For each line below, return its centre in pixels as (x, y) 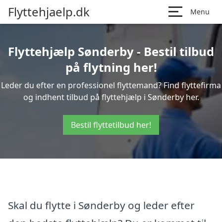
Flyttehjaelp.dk (49, 12)
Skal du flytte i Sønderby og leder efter (101, 205)
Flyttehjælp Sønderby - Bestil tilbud (111, 51)
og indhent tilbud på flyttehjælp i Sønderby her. (111, 97)
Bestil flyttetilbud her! (111, 125)
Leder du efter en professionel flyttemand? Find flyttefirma (111, 85)
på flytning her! (111, 67)
